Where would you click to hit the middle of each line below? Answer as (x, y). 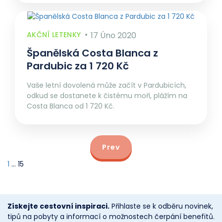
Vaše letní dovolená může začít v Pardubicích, (107, 85)
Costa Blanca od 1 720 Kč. (71, 106)
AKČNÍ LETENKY (54, 34)
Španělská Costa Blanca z (92, 53)
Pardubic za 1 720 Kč (78, 66)
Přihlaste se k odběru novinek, (161, 206)
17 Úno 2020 (114, 35)
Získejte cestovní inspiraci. (58, 206)
